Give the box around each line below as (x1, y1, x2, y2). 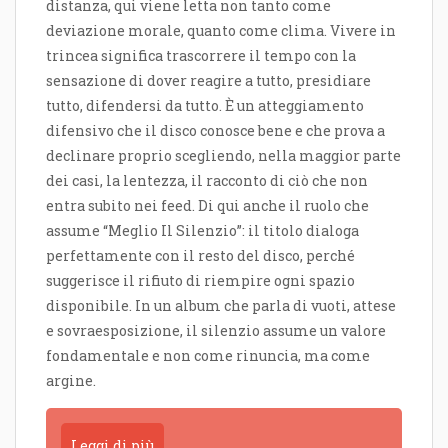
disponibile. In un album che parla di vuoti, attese (46, 296, 396, 316)
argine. (46, 371, 96, 391)
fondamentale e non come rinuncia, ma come (46, 346, 370, 366)
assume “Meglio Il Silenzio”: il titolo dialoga (46, 221, 359, 241)
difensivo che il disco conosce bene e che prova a (46, 121, 385, 141)
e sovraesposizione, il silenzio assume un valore (46, 321, 386, 341)
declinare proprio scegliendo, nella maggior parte (46, 146, 401, 166)
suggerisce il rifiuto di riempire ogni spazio (46, 271, 355, 291)
